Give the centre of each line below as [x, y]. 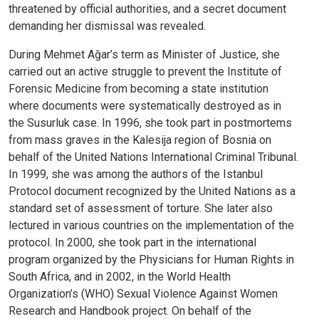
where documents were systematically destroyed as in [145, 106]
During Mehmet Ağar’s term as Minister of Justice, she [144, 55]
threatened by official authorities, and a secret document [147, 9]
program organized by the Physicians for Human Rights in [151, 260]
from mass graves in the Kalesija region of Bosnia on [140, 140]
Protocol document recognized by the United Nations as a [152, 192]
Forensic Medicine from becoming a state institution [138, 89]
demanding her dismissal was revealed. [109, 26]
